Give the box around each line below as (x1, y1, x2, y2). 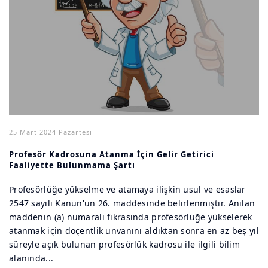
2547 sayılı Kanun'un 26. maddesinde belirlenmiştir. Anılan (9, 197, 255, 209)
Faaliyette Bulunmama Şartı (9, 160, 135, 170)
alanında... (9, 252, 54, 264)
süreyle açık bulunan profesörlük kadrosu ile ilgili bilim (9, 239, 240, 250)
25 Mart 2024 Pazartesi (9, 127, 92, 136)
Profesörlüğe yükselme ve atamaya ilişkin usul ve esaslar (9, 184, 246, 195)
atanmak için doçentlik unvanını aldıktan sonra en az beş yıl (9, 225, 259, 236)
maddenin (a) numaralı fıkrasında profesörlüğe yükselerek (9, 211, 252, 223)
